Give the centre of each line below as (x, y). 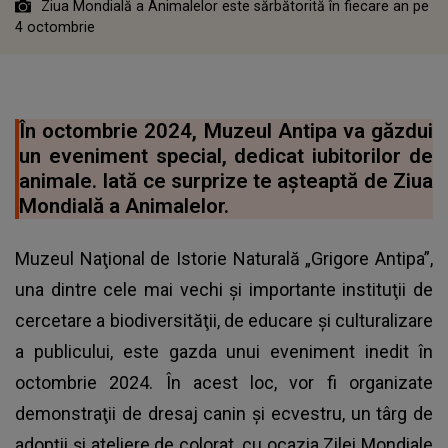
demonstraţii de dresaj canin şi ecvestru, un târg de (224, 413)
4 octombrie (57, 26)
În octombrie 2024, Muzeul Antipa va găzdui (226, 130)
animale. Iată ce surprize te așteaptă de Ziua (226, 180)
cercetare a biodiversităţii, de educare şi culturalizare (224, 320)
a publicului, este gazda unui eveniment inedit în (224, 351)
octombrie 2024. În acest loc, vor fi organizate (224, 382)
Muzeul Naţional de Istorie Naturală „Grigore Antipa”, (224, 258)
